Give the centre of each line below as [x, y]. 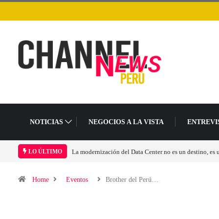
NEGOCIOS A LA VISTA [126, 122]
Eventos [77, 179]
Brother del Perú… [132, 179]
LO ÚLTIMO [44, 151]
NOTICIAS [46, 122]
